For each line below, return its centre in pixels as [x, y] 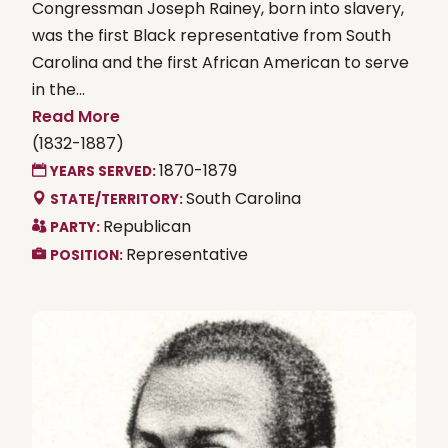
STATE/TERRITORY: [118, 199]
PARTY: [76, 227]
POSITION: [88, 255]
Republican [147, 226]
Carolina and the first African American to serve [220, 62]
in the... [58, 89]
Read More [76, 116]
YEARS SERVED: [104, 171]
